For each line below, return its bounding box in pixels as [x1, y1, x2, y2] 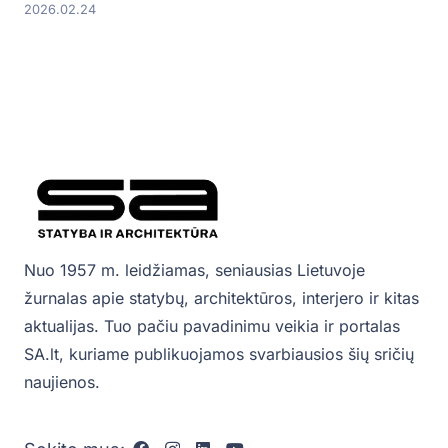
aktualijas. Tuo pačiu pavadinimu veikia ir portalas [24, 315, 400, 336]
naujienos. [24, 371, 100, 392]
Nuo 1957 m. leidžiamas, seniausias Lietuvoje [24, 259, 365, 280]
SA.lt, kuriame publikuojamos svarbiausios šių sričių [24, 343, 414, 364]
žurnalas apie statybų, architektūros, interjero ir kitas [24, 287, 419, 308]
